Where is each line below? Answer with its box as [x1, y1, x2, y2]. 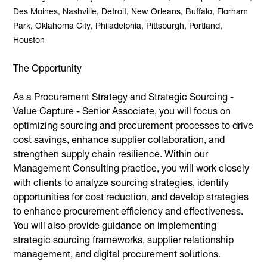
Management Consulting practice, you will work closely [13, 162, 249, 174]
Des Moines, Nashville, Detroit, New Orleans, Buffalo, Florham [13, 5, 248, 16]
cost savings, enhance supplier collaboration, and [13, 133, 225, 145]
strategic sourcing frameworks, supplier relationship [13, 233, 234, 246]
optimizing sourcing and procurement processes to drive [13, 119, 253, 131]
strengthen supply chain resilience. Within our [13, 147, 208, 160]
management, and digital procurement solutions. [13, 247, 221, 260]
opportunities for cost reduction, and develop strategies [13, 190, 249, 203]
